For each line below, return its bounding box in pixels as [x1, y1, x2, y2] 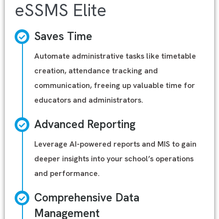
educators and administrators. [34, 95, 143, 105]
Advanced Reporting [34, 117, 135, 131]
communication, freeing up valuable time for [34, 80, 195, 90]
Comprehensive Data [34, 190, 139, 205]
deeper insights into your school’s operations [34, 153, 194, 164]
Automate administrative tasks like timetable [34, 51, 196, 61]
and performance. [34, 168, 100, 178]
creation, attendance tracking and [34, 66, 158, 76]
